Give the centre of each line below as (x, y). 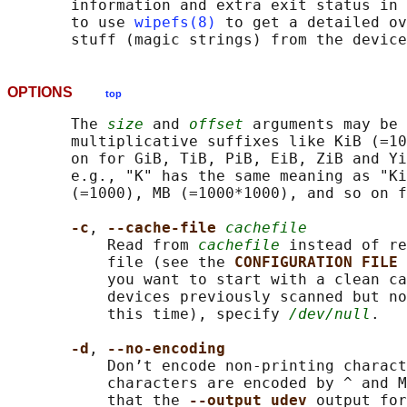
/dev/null (330, 314)
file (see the (121, 263)
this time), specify (148, 314)
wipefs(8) (175, 23)
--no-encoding (166, 349)
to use (71, 23)
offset (216, 124)
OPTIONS (56, 93)
